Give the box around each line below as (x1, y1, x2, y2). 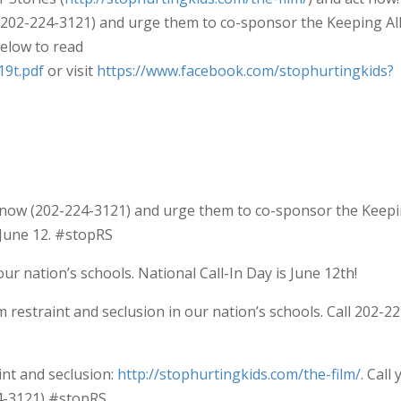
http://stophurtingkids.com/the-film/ (117, 364, 361, 384)
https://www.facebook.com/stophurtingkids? (97, 61, 394, 81)
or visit (44, 61, 97, 81)
